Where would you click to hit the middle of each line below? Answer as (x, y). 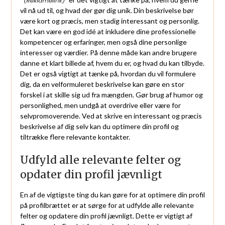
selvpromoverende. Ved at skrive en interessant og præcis (111, 116)
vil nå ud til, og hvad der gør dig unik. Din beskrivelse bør (107, 11)
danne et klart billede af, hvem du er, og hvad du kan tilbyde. (112, 63)
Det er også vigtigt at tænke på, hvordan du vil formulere (108, 74)
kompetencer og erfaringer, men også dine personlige (103, 42)
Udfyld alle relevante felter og (100, 160)
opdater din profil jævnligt (91, 175)
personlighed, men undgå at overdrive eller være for (100, 105)
